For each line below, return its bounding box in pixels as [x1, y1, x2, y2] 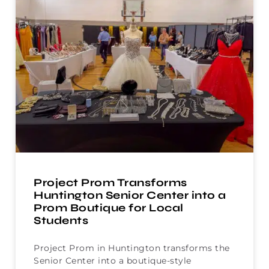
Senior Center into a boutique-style [34, 255, 192, 267]
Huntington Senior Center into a [34, 189, 226, 202]
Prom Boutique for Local [34, 201, 184, 215]
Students [34, 214, 88, 228]
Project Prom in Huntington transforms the [34, 243, 230, 254]
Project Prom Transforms [34, 176, 187, 190]
